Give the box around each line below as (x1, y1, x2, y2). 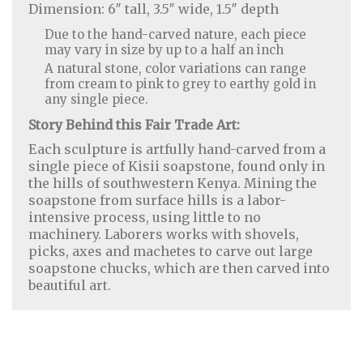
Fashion (172, 235, 224, 251)
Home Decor (71, 235, 152, 251)
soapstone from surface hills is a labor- (28, 192, 286, 208)
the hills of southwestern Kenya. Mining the (28, 175, 317, 191)
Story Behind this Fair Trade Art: (28, 116, 240, 133)
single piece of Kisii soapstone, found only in (28, 158, 325, 174)
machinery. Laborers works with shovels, (28, 226, 299, 242)
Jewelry (250, 235, 300, 251)
